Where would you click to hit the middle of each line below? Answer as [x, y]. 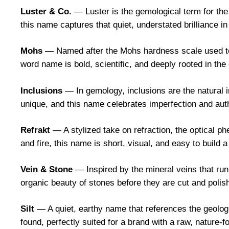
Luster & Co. [46, 12]
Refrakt [35, 130]
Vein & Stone [47, 170]
